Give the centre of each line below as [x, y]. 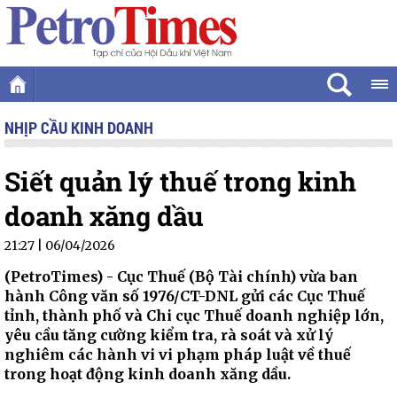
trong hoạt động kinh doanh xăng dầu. [148, 374]
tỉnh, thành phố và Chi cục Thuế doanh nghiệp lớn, [194, 315]
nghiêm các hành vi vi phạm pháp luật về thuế [178, 354]
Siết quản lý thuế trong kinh [180, 181]
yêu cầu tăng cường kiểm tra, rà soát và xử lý [169, 335]
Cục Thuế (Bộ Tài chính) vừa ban [237, 276]
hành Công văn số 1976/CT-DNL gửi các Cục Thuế [185, 296]
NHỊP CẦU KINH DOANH [79, 128]
